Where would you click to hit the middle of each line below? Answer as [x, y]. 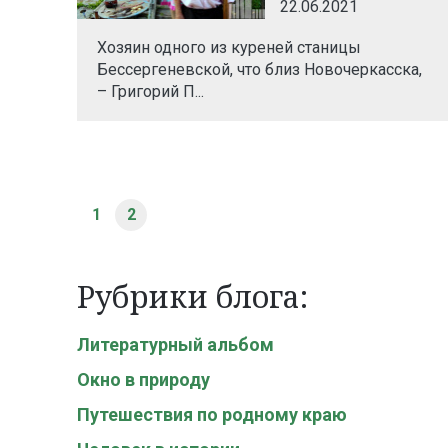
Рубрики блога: [192, 296]
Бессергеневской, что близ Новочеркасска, [259, 69]
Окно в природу [143, 379]
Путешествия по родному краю [212, 414]
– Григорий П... [150, 91]
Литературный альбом [175, 344]
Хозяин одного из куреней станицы [229, 47]
